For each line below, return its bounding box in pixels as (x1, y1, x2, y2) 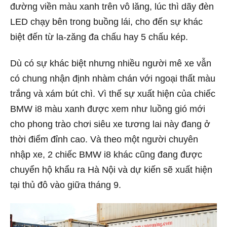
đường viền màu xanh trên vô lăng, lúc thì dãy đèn (10, 2, 214, 12)
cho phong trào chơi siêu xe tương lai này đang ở (10, 119, 210, 129)
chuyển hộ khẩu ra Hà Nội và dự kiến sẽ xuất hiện (10, 164, 212, 175)
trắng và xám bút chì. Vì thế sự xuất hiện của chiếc (10, 88, 215, 99)
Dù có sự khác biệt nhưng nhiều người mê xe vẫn (10, 58, 211, 68)
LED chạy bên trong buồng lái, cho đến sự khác (10, 17, 203, 27)
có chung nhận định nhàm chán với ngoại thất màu (10, 73, 215, 84)
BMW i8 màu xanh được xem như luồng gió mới (10, 103, 205, 114)
